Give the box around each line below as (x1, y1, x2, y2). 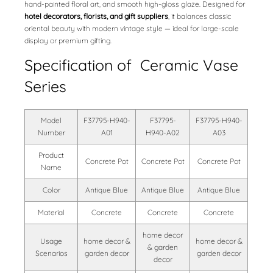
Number (37, 128, 65, 138)
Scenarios (35, 249, 68, 258)
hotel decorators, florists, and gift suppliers (24, 12, 169, 21)
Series (24, 77, 67, 96)
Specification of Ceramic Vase (24, 55, 239, 75)
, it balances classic (168, 12, 232, 21)
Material (38, 208, 65, 218)
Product (38, 151, 65, 160)
